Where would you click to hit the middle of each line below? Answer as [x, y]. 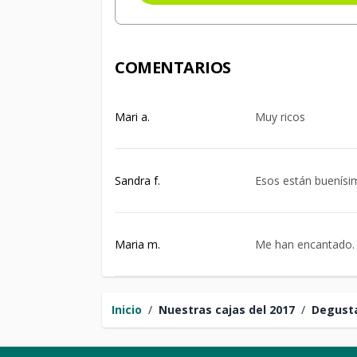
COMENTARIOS [173, 67]
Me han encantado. [305, 244]
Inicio [127, 310]
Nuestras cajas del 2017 [227, 310]
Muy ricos [280, 116]
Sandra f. [137, 180]
